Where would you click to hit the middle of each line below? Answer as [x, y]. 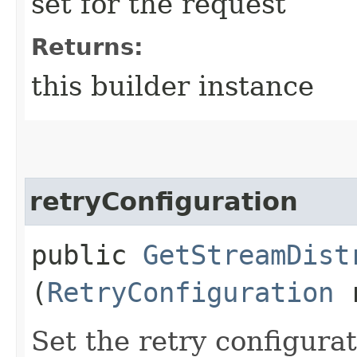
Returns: [87, 47]
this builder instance [173, 86]
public [87, 255]
